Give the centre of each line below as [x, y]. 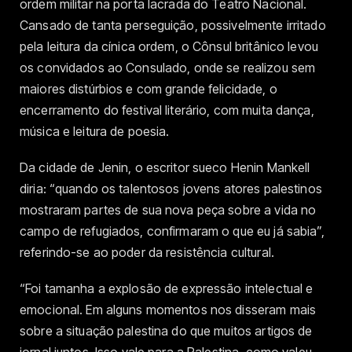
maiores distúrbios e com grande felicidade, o [148, 88]
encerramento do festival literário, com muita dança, [167, 110]
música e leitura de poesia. [95, 131]
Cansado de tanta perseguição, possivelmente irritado [173, 25]
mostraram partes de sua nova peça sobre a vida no [168, 209]
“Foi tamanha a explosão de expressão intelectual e [167, 289]
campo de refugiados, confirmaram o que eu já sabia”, [172, 231]
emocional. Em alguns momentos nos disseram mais [168, 310]
